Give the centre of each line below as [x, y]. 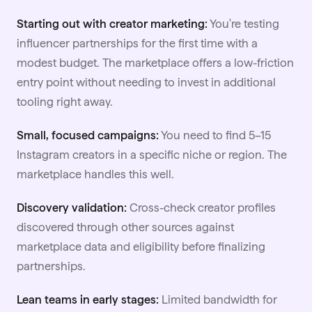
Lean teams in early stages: [88, 299]
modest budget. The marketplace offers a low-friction [155, 62]
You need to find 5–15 [215, 135]
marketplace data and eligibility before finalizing [141, 246]
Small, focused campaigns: [88, 135]
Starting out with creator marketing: [112, 23]
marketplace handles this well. [95, 174]
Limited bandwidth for [218, 299]
